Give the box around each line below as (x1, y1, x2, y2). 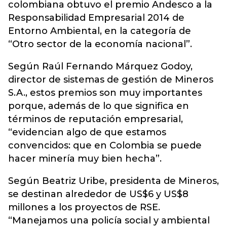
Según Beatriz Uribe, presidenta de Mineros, (8, 175, 219, 186)
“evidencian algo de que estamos (8, 127, 166, 138)
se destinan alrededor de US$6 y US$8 (8, 188, 188, 200)
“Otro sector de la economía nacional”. (8, 39, 192, 50)
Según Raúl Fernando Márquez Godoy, (8, 61, 193, 72)
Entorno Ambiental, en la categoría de (8, 25, 191, 36)
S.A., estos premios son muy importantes (8, 87, 202, 98)
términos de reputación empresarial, (8, 113, 183, 125)
